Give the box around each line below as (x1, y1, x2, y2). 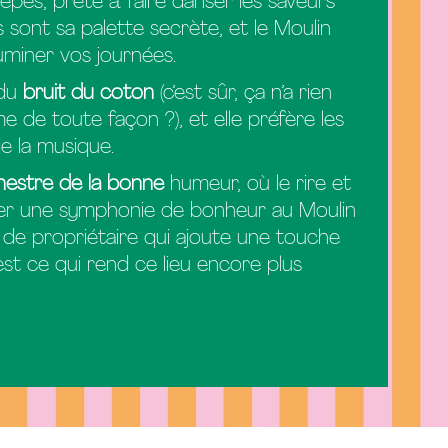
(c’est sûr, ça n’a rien (154, 84, 333, 104)
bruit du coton (23, 84, 155, 104)
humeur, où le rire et (164, 175, 352, 195)
